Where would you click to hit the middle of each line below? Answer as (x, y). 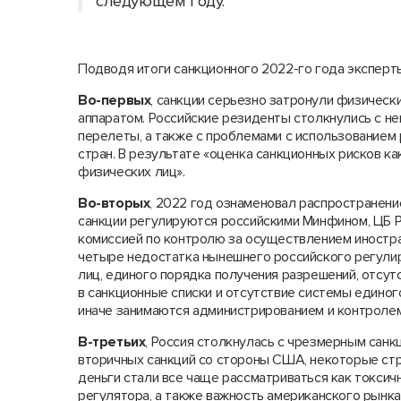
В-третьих (112, 342)
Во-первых (115, 100)
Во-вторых (114, 203)
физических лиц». (132, 172)
